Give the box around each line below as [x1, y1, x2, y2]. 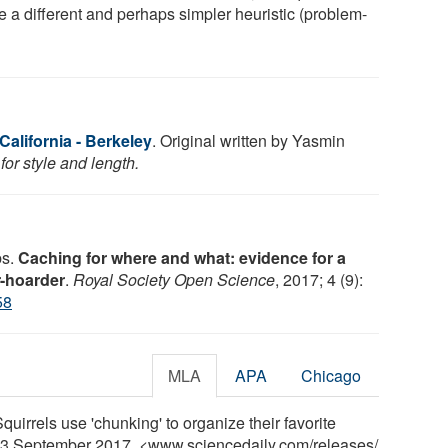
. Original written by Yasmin [152, 128, 345, 152]
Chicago [301, 363, 362, 387]
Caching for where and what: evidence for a [18, 245, 346, 269]
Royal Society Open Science [73, 267, 275, 291]
